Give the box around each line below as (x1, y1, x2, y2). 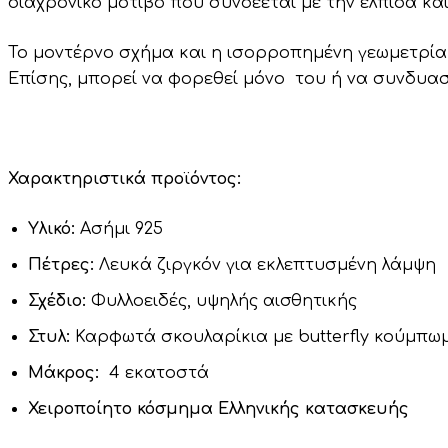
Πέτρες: (28, 255, 94, 274)
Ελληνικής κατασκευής (218, 399, 409, 418)
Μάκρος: (28, 363, 99, 382)
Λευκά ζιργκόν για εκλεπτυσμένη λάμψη (94, 255, 436, 274)
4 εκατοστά (99, 363, 209, 382)
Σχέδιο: (28, 291, 86, 310)
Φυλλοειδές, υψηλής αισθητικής (86, 291, 357, 310)
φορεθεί (168, 69, 243, 88)
